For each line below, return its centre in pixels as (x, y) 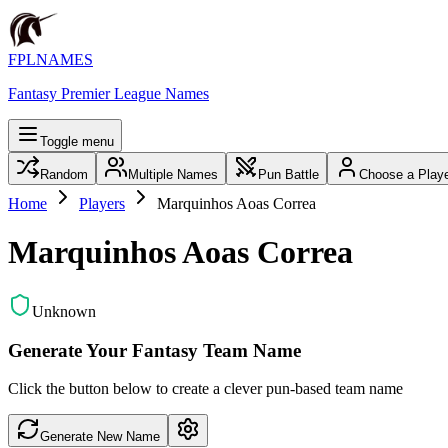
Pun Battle (288, 174)
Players (102, 203)
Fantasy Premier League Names (108, 93)
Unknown (64, 311)
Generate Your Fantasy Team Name (154, 350)
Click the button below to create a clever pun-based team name (205, 389)
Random (64, 174)
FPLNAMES (50, 59)
